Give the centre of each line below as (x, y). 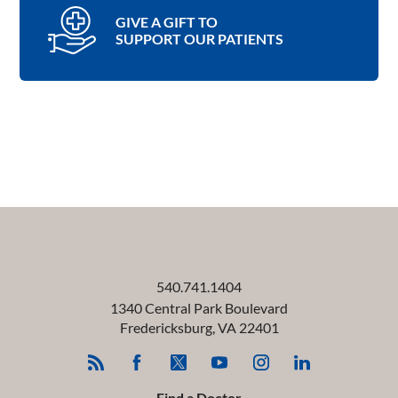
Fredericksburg (166, 328)
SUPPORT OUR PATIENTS (199, 38)
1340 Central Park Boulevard (199, 308)
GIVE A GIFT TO (166, 21)
